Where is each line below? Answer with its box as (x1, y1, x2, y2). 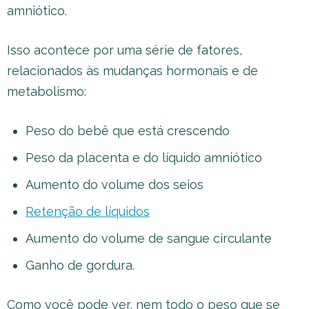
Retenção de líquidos (26, 204, 150, 219)
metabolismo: (7, 84, 86, 99)
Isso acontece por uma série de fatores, (7, 43, 242, 57)
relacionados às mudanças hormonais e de (7, 63, 258, 78)
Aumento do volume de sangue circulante (26, 231, 272, 246)
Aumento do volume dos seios (26, 177, 203, 192)
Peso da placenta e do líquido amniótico (26, 150, 262, 165)
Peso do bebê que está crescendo (26, 123, 230, 138)
